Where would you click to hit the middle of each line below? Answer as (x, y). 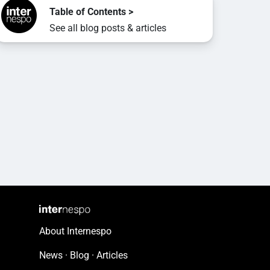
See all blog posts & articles (108, 28)
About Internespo (75, 231)
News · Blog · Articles (83, 256)
